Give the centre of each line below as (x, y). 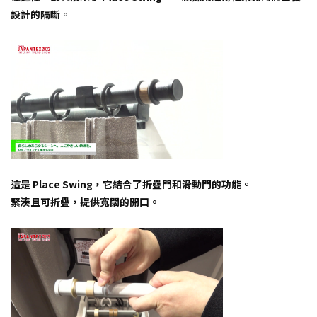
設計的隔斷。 (40, 14)
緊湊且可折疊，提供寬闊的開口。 (85, 202)
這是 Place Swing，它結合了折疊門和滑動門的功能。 (131, 184)
